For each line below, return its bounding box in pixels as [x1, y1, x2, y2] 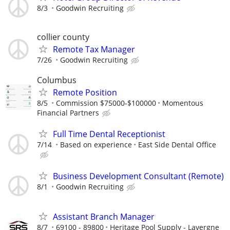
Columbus [37, 74, 76, 86]
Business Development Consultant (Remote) [53, 170, 224, 182]
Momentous [162, 98, 203, 108]
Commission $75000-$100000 [56, 98, 156, 108]
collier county [37, 31, 89, 43]
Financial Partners [37, 108, 99, 118]
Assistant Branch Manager [53, 210, 155, 222]
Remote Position [53, 87, 117, 99]
